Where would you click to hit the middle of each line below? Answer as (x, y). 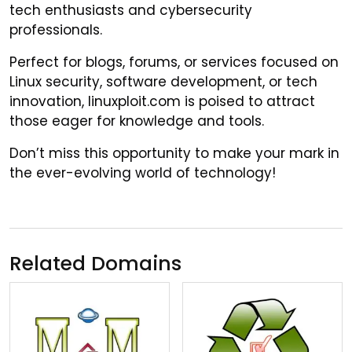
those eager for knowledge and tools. (137, 121)
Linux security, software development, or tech (163, 82)
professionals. (56, 30)
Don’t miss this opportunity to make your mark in (174, 154)
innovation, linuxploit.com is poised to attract (162, 102)
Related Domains (95, 264)
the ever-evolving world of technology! (143, 173)
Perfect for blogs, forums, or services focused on (174, 62)
